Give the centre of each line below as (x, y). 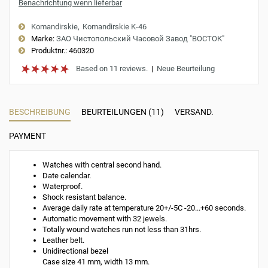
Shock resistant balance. (84, 197)
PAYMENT (28, 136)
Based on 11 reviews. (112, 68)
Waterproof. (63, 186)
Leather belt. (63, 240)
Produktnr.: (49, 51)
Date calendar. (67, 176)
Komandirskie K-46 (115, 27)
